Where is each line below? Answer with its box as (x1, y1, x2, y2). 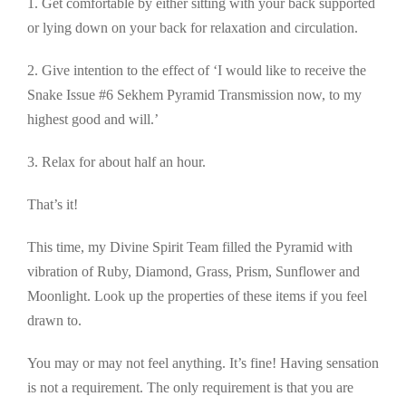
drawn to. (27, 313, 85, 329)
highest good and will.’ (27, 111, 159, 128)
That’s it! (27, 197, 78, 213)
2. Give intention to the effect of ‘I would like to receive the (27, 63, 366, 79)
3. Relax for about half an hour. (27, 154, 206, 170)
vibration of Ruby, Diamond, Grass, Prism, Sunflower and (27, 264, 360, 280)
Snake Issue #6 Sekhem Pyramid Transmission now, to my (27, 87, 362, 103)
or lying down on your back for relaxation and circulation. (27, 20, 358, 36)
